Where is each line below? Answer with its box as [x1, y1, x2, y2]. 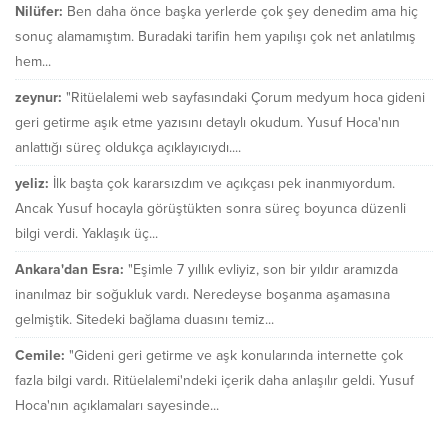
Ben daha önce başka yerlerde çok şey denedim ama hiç [67, 3, 418, 21]
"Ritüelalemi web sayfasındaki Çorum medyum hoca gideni [66, 89, 425, 107]
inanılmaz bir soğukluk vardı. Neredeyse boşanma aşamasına [15, 286, 390, 304]
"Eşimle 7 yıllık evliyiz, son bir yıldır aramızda [128, 261, 398, 279]
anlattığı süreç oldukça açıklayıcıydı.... [15, 139, 241, 157]
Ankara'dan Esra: [15, 261, 124, 279]
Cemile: [15, 347, 65, 365]
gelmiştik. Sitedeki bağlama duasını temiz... [15, 311, 274, 329]
